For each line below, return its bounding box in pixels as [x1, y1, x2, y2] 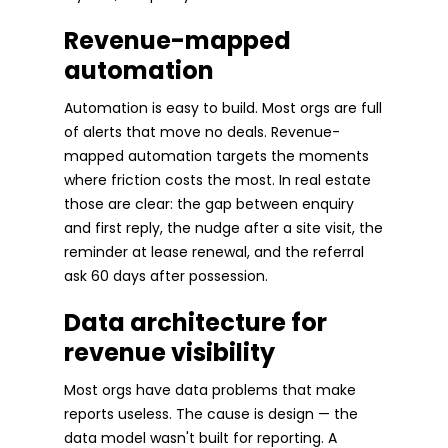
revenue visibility [64, 335, 275, 369]
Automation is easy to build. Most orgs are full [64, 97, 382, 118]
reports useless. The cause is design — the [64, 403, 358, 424]
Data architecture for [64, 305, 327, 339]
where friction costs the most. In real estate [64, 169, 371, 190]
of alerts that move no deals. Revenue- [64, 121, 340, 142]
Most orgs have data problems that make [64, 379, 356, 400]
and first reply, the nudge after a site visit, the [64, 217, 383, 238]
